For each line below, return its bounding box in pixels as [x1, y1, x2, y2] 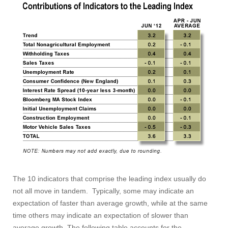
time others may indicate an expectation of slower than [13, 211, 188, 219]
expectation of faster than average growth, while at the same [13, 199, 208, 207]
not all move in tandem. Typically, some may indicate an [13, 187, 194, 195]
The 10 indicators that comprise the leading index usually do [13, 175, 206, 183]
